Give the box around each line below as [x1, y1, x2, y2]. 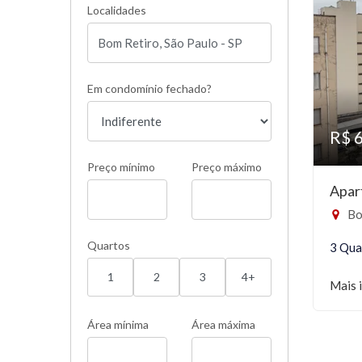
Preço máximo [192, 160, 262, 174]
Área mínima [87, 318, 149, 331]
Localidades [87, 3, 146, 17]
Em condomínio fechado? [87, 82, 212, 95]
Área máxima [192, 318, 255, 331]
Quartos [87, 238, 130, 252]
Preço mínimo [87, 160, 155, 174]
